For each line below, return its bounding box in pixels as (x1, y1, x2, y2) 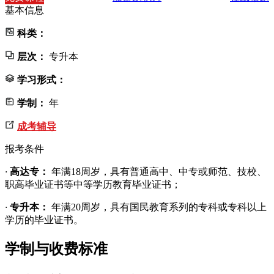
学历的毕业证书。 (5, 214, 83, 225)
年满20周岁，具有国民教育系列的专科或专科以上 (51, 201, 267, 212)
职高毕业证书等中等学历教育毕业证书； (5, 179, 181, 190)
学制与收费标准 (5, 240, 108, 257)
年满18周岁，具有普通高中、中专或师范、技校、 (51, 166, 267, 177)
